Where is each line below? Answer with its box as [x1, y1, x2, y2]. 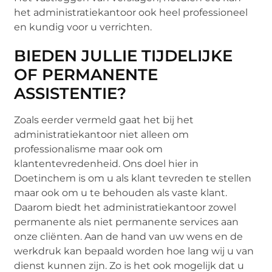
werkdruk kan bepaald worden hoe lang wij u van [14, 245, 254, 257]
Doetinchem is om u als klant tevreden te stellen [14, 172, 252, 184]
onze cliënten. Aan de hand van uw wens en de [14, 230, 243, 242]
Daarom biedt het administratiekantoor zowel [14, 201, 237, 213]
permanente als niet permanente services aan [14, 216, 239, 228]
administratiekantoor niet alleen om [14, 128, 189, 140]
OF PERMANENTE [14, 64, 158, 84]
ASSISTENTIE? [14, 83, 127, 103]
